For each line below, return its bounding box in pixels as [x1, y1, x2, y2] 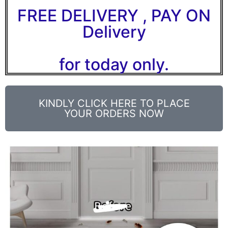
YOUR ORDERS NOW [64, 107, 164, 120]
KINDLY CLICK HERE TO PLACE [38, 97, 190, 109]
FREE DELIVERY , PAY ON [17, 6, 211, 25]
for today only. [59, 54, 169, 74]
